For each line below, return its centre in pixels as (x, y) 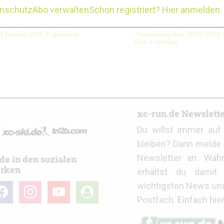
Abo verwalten (61, 10)
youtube (63, 187)
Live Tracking (156, 41)
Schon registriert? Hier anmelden (154, 10)
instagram (39, 187)
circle (87, 201)
